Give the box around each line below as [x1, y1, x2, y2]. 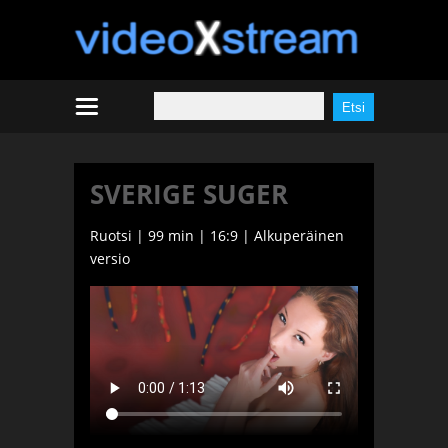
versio [90, 248, 130, 268]
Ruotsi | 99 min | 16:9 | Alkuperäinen [90, 225, 344, 245]
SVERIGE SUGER [90, 175, 288, 212]
